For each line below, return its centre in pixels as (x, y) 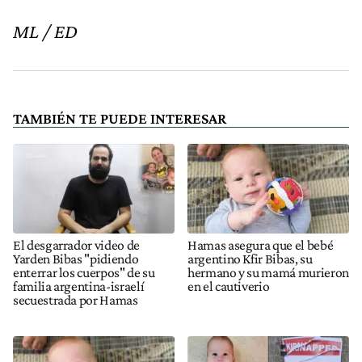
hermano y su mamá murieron (268, 272)
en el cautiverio (229, 286)
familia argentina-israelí (79, 286)
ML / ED (45, 31)
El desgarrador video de (76, 244)
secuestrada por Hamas (76, 299)
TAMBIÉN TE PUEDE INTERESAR (120, 118)
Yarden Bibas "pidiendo (76, 258)
